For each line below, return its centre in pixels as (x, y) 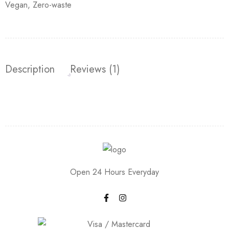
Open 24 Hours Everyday (114, 172)
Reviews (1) (95, 70)
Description (30, 70)
